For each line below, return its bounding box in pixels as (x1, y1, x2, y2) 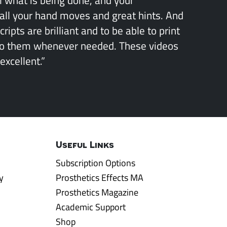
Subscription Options (56, 157, 135, 169)
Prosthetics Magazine (56, 186, 138, 198)
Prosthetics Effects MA (56, 171, 143, 183)
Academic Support (56, 201, 126, 213)
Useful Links (56, 139, 114, 150)
